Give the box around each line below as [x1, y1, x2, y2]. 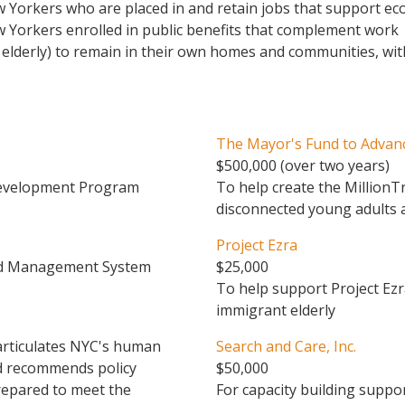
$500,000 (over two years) [216, 155, 390, 175]
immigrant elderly [216, 300, 335, 320]
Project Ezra [216, 235, 297, 255]
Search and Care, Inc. [216, 336, 356, 356]
